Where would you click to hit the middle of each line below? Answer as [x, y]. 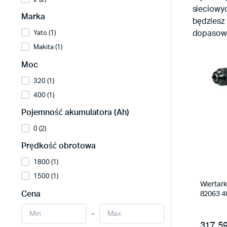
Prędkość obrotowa [59, 146]
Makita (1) [48, 48]
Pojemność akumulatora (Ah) [75, 112]
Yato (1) [45, 33]
